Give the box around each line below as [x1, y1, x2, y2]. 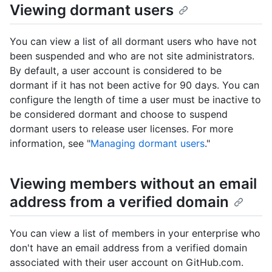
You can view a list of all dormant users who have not [10, 35, 257, 47]
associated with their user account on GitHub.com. [10, 256, 243, 268]
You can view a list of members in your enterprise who [10, 226, 260, 239]
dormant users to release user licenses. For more [10, 122, 233, 135]
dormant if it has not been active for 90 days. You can [10, 78, 259, 91]
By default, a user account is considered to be [10, 64, 222, 76]
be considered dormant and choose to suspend [10, 107, 228, 120]
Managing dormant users [90, 137, 205, 149]
